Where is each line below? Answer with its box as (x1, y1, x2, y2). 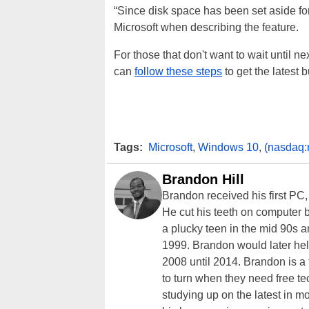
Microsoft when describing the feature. (114, 21, 299, 34)
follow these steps (134, 66, 222, 78)
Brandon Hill (162, 172, 244, 188)
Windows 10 (198, 141, 259, 154)
